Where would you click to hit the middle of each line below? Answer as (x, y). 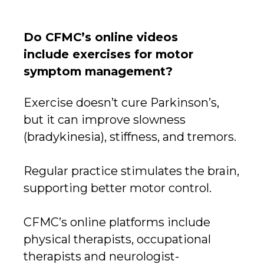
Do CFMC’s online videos (101, 37)
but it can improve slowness (105, 120)
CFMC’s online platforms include (117, 222)
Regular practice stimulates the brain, (131, 171)
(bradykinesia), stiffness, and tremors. (130, 137)
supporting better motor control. (118, 188)
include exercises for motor (108, 54)
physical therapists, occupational (117, 239)
